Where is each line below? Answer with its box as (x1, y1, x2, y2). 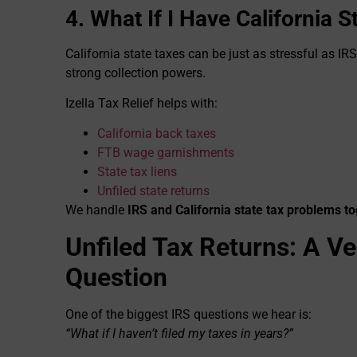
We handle (65, 202, 127, 218)
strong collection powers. (65, 65, 206, 80)
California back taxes (97, 126, 216, 142)
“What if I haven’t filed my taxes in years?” (65, 325, 293, 341)
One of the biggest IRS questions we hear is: (65, 306, 312, 322)
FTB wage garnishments (97, 145, 234, 161)
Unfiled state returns (97, 183, 210, 199)
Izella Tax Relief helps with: (65, 96, 218, 112)
